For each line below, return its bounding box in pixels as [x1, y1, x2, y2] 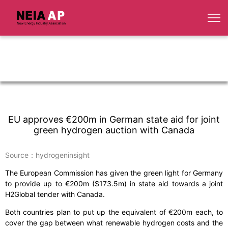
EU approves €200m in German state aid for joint [8, 114, 220, 125]
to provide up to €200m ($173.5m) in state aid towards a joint [5, 179, 223, 188]
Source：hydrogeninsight [5, 151, 90, 160]
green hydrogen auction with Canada [34, 125, 194, 136]
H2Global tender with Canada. [5, 190, 105, 199]
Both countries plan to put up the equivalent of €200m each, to [5, 208, 223, 217]
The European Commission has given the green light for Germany [5, 168, 223, 178]
